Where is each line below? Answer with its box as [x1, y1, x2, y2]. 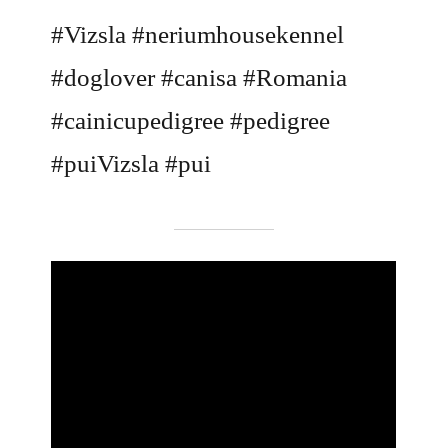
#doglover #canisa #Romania [51, 64, 348, 92]
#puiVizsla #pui [51, 150, 212, 178]
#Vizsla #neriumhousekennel [51, 21, 345, 49]
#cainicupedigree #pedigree [51, 107, 331, 135]
